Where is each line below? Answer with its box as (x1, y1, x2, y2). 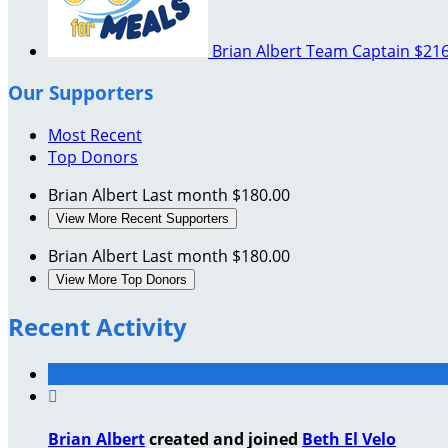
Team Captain (306, 39, 410, 62)
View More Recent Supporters (56, 211, 229, 227)
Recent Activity (8, 310, 187, 344)
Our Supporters (8, 80, 153, 106)
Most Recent (48, 124, 142, 147)
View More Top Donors (56, 272, 187, 288)
